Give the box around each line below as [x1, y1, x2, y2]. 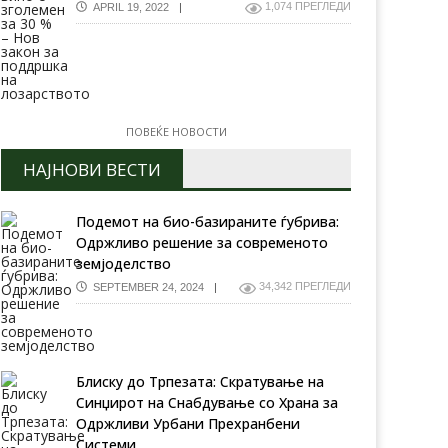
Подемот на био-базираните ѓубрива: [76, 212, 339, 231]
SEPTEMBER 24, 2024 [87, 280, 204, 293]
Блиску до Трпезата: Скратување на [76, 372, 324, 391]
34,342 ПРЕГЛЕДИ [259, 280, 351, 292]
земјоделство [76, 254, 171, 273]
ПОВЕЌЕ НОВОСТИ [125, 124, 227, 139]
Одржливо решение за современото [76, 233, 328, 252]
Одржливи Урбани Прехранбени [76, 414, 300, 433]
